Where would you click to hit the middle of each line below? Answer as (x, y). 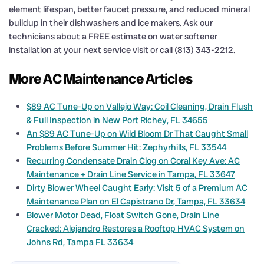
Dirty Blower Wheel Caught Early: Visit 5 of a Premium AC (137, 188)
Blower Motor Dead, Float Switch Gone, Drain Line (123, 215)
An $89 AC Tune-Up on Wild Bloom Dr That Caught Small (137, 133)
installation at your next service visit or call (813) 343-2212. (122, 50)
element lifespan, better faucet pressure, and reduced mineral (129, 9)
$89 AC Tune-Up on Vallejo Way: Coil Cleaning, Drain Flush (140, 106)
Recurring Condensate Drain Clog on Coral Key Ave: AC (133, 161)
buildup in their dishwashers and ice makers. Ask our (111, 23)
